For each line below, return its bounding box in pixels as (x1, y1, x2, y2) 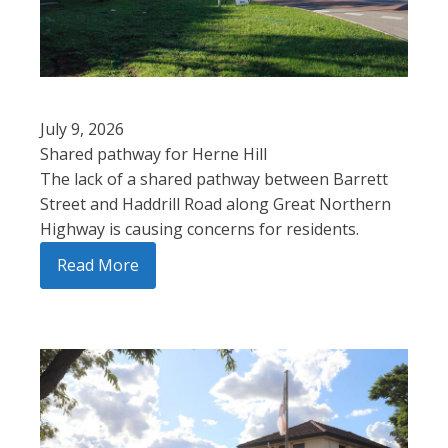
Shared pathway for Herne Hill (40, 143, 267, 166)
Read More (57, 254, 139, 277)
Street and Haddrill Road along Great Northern (40, 193, 391, 216)
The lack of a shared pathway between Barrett (40, 168, 388, 191)
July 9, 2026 (40, 118, 124, 141)
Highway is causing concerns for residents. (40, 218, 359, 241)
